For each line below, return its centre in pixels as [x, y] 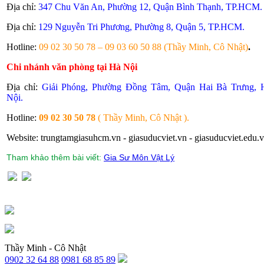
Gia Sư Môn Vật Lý [139, 158]
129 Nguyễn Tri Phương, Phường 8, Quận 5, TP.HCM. [141, 27]
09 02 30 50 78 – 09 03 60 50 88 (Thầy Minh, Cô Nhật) [143, 47]
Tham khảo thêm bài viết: [55, 158]
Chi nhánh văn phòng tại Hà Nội [72, 67]
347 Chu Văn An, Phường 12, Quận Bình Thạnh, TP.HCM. [150, 7]
